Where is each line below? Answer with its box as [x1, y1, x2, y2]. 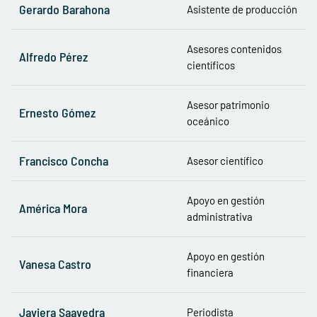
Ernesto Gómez [19, 104, 96, 120]
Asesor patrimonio [187, 98, 270, 111]
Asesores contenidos [187, 42, 282, 55]
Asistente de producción [187, 2, 297, 16]
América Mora [19, 200, 87, 216]
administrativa [187, 209, 253, 223]
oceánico [187, 114, 229, 127]
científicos [187, 58, 235, 71]
